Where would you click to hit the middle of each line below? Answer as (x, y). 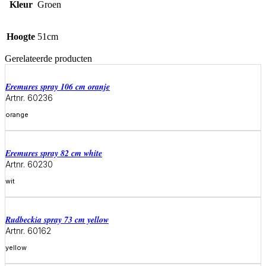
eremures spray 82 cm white (56, 153)
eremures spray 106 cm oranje (60, 86)
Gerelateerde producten (48, 58)
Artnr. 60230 (29, 164)
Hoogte (21, 36)
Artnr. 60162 (28, 230)
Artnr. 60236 (29, 97)
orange (17, 114)
